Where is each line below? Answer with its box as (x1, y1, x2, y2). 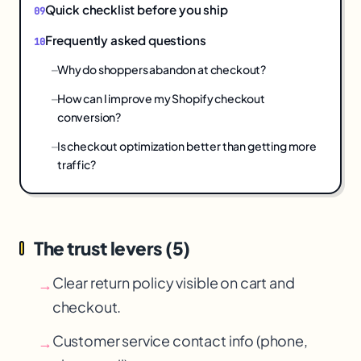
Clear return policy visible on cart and (52, 273, 295, 293)
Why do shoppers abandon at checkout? (56, 62, 267, 77)
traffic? (56, 156, 96, 172)
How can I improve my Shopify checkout (56, 91, 265, 106)
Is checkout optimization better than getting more (56, 138, 317, 153)
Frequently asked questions (44, 32, 206, 48)
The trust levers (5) (34, 236, 191, 259)
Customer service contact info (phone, (52, 331, 308, 351)
